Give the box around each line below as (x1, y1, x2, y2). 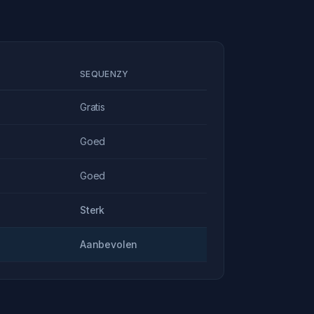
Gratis (80, 101, 105, 113)
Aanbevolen (80, 238, 138, 250)
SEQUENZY (80, 69, 129, 79)
